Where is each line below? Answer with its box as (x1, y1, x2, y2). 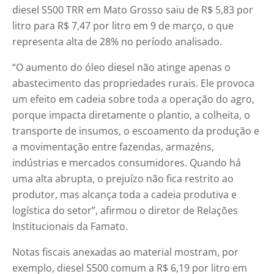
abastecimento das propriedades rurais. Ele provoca (12, 76, 254, 91)
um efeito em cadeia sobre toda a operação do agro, (12, 92, 254, 106)
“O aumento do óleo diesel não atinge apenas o (12, 61, 231, 75)
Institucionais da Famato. (12, 220, 128, 234)
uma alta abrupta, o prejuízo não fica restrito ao (12, 172, 234, 186)
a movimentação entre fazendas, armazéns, (12, 140, 214, 154)
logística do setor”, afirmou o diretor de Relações (12, 204, 238, 218)
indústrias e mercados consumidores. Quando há (12, 156, 241, 170)
